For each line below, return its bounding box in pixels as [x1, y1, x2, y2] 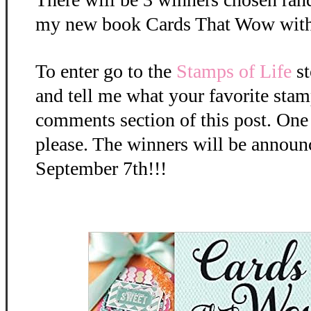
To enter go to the [35, 60, 176, 82]
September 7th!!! [35, 158, 167, 179]
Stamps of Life [176, 60, 292, 82]
